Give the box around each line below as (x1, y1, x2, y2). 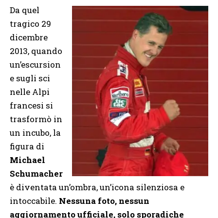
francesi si (10, 99, 53, 111)
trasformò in (10, 113, 62, 125)
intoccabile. (10, 195, 59, 206)
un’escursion (10, 58, 61, 70)
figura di (10, 140, 44, 152)
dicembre (10, 31, 48, 43)
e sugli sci (10, 72, 50, 84)
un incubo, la (10, 127, 61, 138)
